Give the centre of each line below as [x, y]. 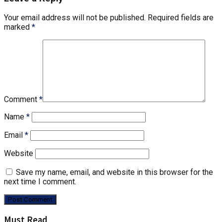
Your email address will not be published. [75, 18]
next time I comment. [40, 182]
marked [18, 27]
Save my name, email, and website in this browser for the [114, 172]
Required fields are [181, 18]
